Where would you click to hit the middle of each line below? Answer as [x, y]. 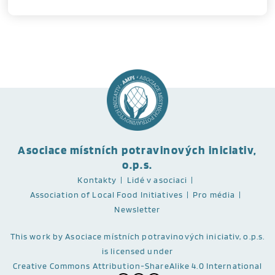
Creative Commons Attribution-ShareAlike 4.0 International [137, 266]
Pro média [214, 195]
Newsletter [137, 209]
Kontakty [97, 180]
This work [30, 236]
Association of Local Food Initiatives [107, 195]
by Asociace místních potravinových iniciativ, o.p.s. [158, 236]
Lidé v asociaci [157, 180]
